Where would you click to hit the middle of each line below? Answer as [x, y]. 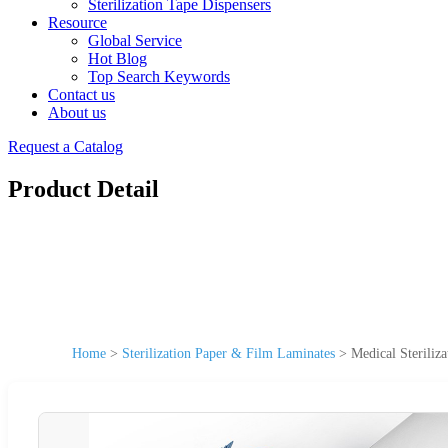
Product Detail [83, 188]
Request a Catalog [65, 146]
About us [77, 112]
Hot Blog [117, 58]
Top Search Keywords [159, 76]
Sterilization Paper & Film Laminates [228, 353]
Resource [77, 22]
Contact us [81, 94]
